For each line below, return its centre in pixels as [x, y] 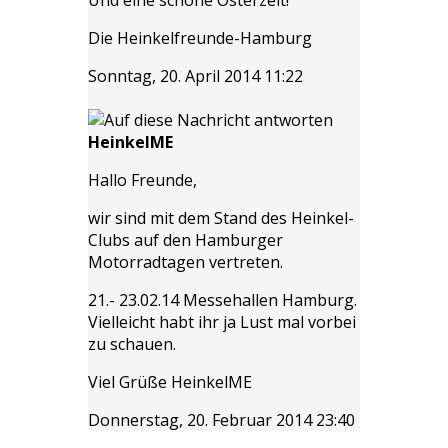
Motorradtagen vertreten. [185, 261]
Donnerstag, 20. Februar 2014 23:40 [221, 419]
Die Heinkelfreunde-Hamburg [200, 37]
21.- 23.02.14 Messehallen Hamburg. [222, 299]
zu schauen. [132, 343]
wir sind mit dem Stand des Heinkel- [221, 217]
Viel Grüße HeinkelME [170, 381]
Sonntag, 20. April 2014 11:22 [195, 75]
